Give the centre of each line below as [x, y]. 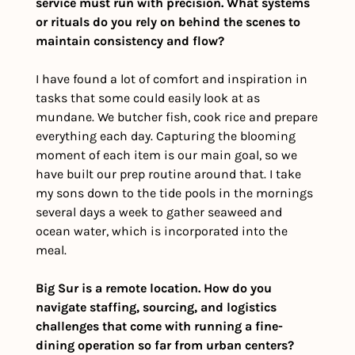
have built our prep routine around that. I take [168, 174]
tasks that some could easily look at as [148, 98]
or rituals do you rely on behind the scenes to [168, 22]
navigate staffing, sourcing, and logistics [156, 307]
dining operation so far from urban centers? [165, 345]
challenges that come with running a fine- [159, 326]
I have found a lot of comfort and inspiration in [172, 79]
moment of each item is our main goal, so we [166, 155]
